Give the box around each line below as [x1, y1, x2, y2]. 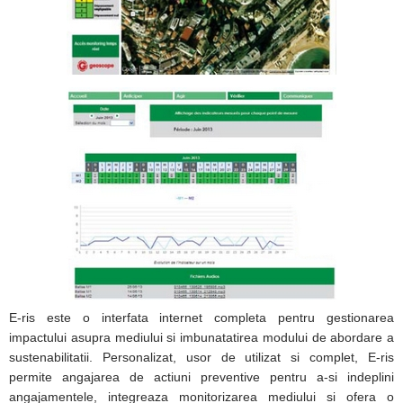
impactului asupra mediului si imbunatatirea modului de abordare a [9, 330, 394, 345]
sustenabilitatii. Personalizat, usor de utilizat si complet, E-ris [9, 350, 394, 364]
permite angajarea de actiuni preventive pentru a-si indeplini [9, 370, 394, 384]
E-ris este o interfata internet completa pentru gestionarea [9, 310, 394, 325]
